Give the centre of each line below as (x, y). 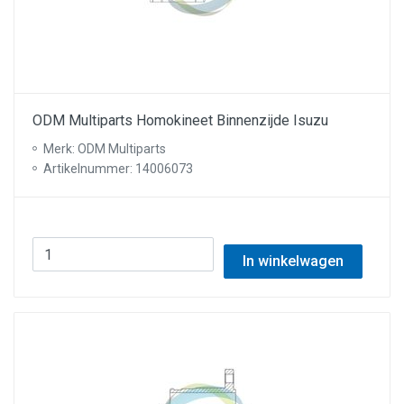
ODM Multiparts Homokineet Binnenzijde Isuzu (180, 120)
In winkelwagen (293, 261)
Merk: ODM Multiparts (105, 149)
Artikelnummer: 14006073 (118, 169)
